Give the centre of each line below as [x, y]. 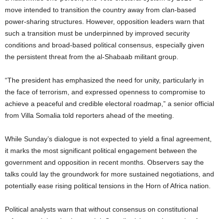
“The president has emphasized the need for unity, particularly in [104, 80]
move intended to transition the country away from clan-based [100, 10]
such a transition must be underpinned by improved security [97, 33]
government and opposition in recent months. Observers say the [104, 162]
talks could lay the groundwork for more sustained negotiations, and [109, 174]
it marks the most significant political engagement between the [101, 150]
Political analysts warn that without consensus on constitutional [101, 209]
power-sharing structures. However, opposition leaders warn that [105, 21]
